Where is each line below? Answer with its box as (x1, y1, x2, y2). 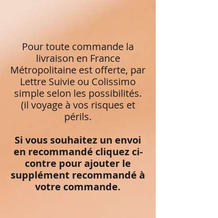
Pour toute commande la (22, 39, 134, 53)
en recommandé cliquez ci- (13, 145, 143, 158)
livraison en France (36, 51, 120, 65)
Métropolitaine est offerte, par (10, 63, 145, 76)
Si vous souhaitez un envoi (15, 133, 141, 146)
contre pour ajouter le (25, 156, 131, 170)
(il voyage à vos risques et (20, 98, 135, 111)
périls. (64, 109, 91, 123)
